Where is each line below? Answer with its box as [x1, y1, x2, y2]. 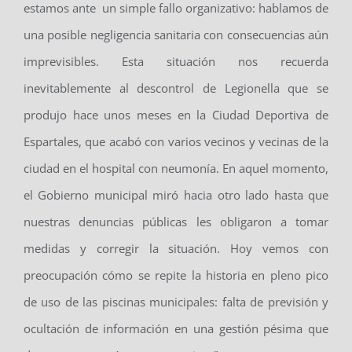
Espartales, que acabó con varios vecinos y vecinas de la [23, 134, 329, 150]
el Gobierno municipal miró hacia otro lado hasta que [23, 187, 329, 203]
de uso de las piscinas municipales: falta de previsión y [23, 294, 329, 310]
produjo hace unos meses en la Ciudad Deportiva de [23, 107, 329, 123]
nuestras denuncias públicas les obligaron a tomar [23, 214, 329, 230]
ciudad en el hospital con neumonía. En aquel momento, [23, 160, 329, 177]
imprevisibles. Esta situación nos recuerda [23, 53, 329, 70]
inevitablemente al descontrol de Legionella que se [23, 80, 329, 97]
